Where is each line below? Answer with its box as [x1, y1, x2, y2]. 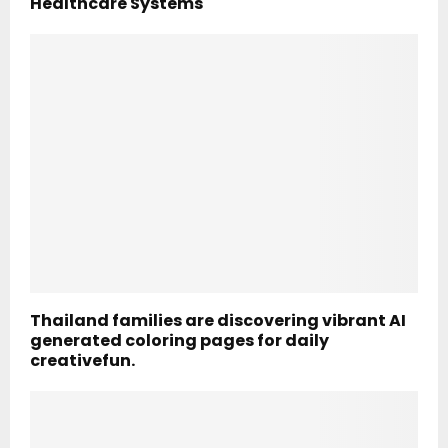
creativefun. [30, 349, 135, 373]
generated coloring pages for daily [30, 329, 329, 353]
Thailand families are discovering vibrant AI [30, 309, 406, 333]
